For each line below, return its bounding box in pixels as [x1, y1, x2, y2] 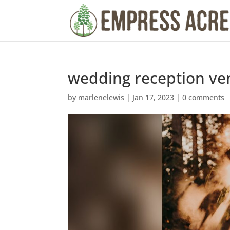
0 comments [182, 92, 224, 102]
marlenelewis [78, 92, 124, 102]
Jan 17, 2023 [132, 92, 174, 102]
